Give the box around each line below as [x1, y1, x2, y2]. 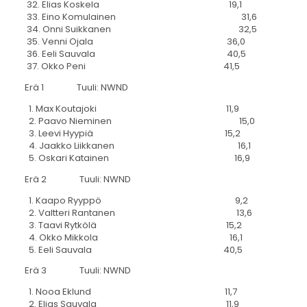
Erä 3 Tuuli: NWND [24, 264, 131, 278]
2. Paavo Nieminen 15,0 [24, 114, 255, 127]
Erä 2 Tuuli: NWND [24, 172, 131, 186]
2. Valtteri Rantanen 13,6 [24, 206, 252, 219]
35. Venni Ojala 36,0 [24, 35, 245, 49]
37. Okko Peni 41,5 [24, 60, 240, 73]
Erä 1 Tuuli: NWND [24, 81, 128, 95]
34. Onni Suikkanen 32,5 [24, 23, 257, 36]
